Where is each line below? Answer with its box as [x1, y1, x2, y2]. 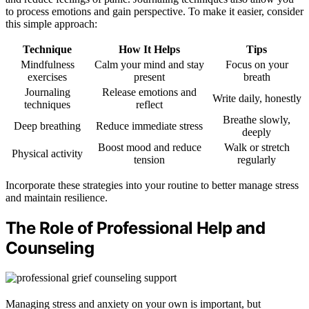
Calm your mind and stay [94, 59, 204, 71]
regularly [237, 154, 276, 166]
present [134, 71, 165, 83]
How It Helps [119, 43, 180, 56]
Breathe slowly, [223, 114, 290, 126]
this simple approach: [6, 18, 97, 30]
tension [134, 154, 165, 166]
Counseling [6, 238, 94, 259]
